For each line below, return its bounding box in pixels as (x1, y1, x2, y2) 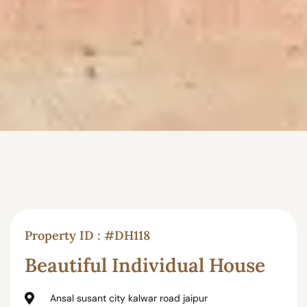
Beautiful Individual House (24, 253, 265, 278)
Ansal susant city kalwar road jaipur (50, 292, 208, 305)
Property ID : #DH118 (24, 227, 150, 243)
